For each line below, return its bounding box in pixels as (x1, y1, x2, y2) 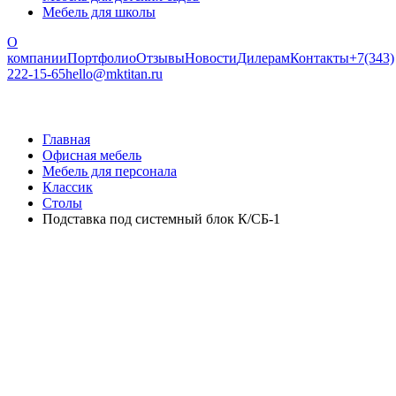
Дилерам (237, 50, 290, 65)
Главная (42, 132, 90, 147)
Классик (42, 179, 93, 194)
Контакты (290, 50, 349, 65)
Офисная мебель (42, 148, 141, 163)
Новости (185, 50, 237, 65)
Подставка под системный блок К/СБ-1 (42, 211, 280, 226)
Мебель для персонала (42, 164, 177, 179)
